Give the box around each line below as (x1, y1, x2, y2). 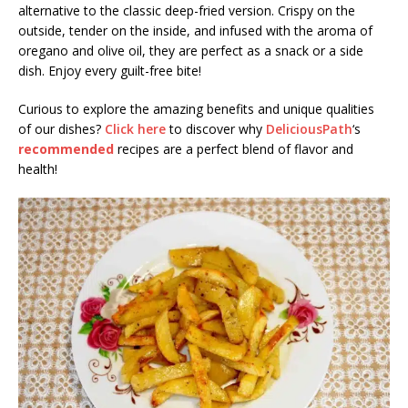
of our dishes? (18, 120, 105, 138)
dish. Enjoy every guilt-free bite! (18, 62, 201, 80)
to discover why (166, 120, 266, 138)
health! (18, 160, 57, 178)
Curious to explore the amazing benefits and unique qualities (18, 100, 374, 118)
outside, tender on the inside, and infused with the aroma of (18, 22, 372, 40)
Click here (105, 120, 166, 138)
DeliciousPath (266, 120, 352, 138)
